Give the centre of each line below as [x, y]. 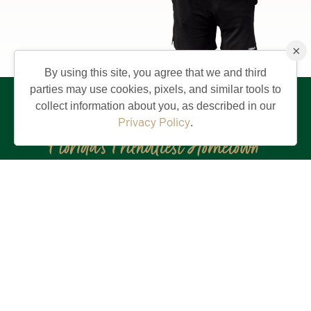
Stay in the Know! [120, 266]
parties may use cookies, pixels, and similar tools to [155, 89]
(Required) [75, 294]
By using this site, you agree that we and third [155, 73]
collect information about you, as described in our [155, 106]
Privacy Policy [154, 123]
